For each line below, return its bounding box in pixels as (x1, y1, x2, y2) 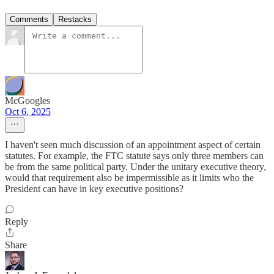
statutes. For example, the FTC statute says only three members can (5, 150, 264, 161)
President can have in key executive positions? (5, 183, 183, 194)
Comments (10, 15, 48, 24)
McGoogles (5, 95, 50, 106)
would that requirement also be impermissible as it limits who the (5, 172, 254, 183)
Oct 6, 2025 (5, 106, 51, 117)
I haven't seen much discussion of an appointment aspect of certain (5, 139, 261, 150)
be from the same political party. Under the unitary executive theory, (5, 161, 266, 172)
